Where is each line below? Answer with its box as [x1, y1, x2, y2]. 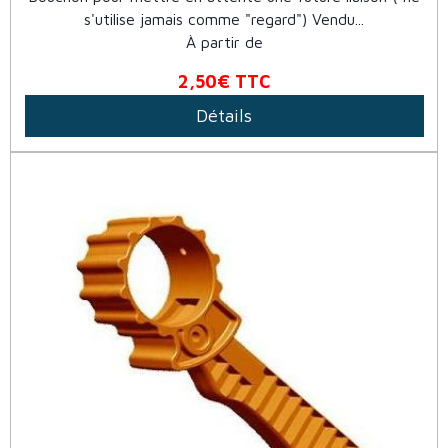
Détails [196, 105, 252, 127]
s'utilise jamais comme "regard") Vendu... [84, 10, 364, 29]
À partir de [185, 33, 263, 52]
